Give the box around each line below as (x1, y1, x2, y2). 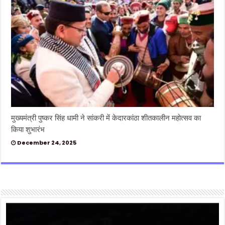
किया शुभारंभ (11, 124, 45, 135)
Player (6, 212, 29, 222)
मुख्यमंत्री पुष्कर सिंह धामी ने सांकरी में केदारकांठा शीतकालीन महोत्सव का (11, 113, 201, 124)
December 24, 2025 (17, 139, 77, 147)
